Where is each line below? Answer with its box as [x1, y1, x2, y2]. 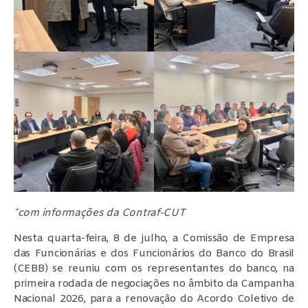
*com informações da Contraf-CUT [14, 206, 186, 220]
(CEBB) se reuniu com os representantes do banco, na [14, 261, 294, 276]
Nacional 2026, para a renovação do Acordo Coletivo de [14, 291, 294, 306]
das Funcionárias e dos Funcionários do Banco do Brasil [14, 246, 294, 261]
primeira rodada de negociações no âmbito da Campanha [14, 276, 294, 291]
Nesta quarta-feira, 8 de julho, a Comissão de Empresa [14, 231, 294, 245]
